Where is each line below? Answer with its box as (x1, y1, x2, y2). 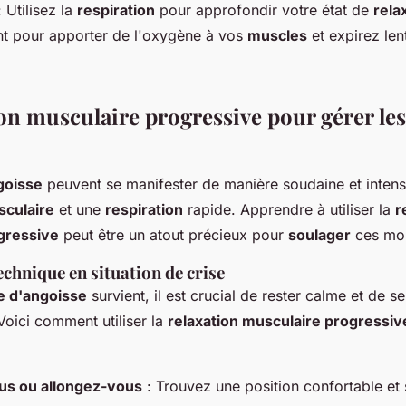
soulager (288, 226, 351, 245)
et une (54, 200, 105, 219)
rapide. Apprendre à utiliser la (183, 200, 395, 219)
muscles (247, 26, 307, 45)
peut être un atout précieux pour (59, 226, 288, 245)
